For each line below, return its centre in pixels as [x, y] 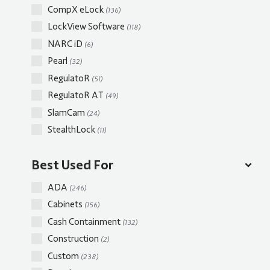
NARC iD [66, 44]
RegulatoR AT [77, 96]
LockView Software [87, 27]
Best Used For [73, 165]
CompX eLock [77, 9]
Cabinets [66, 205]
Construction [74, 239]
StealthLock [72, 130]
